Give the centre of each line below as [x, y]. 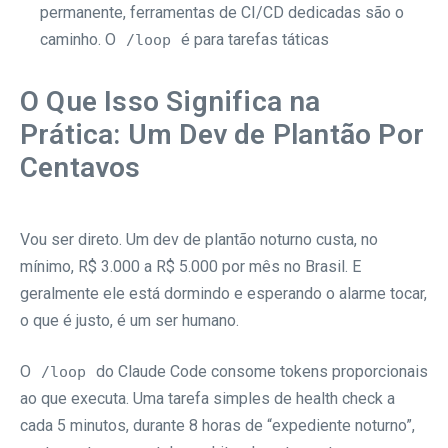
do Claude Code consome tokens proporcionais [260, 371]
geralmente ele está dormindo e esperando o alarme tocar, [223, 293]
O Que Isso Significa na [170, 101]
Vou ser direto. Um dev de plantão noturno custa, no [199, 239]
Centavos [80, 167]
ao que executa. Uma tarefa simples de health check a [207, 398]
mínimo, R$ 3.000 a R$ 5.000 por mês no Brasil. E [190, 266]
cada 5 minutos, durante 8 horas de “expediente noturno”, [217, 425]
